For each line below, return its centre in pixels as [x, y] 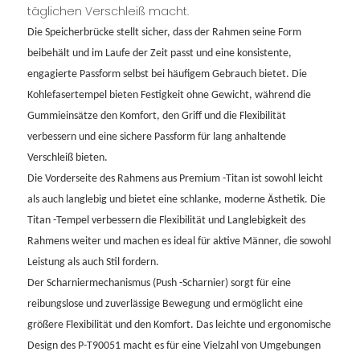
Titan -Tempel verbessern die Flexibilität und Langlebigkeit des [166, 221]
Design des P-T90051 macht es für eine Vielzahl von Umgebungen [174, 346]
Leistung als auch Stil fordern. [93, 263]
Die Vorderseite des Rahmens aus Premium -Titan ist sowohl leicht [175, 179]
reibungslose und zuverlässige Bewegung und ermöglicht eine [165, 305]
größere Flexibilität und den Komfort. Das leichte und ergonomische [179, 325]
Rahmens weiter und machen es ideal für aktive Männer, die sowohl [179, 242]
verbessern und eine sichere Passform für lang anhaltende [156, 137]
